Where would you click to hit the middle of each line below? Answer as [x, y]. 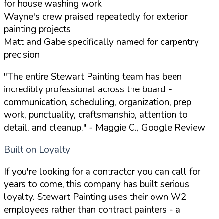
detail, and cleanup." [45, 128]
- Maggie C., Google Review [146, 128]
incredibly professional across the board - [88, 90]
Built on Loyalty [37, 150]
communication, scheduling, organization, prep [98, 102]
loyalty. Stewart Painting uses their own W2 [95, 197]
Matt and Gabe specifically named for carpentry [101, 42]
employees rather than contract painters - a [92, 210]
